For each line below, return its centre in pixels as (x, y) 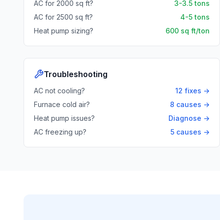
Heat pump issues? (64, 118)
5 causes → (190, 132)
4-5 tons (195, 17)
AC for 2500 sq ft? (63, 17)
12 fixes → (192, 91)
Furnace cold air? (62, 104)
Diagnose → (189, 118)
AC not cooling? (59, 91)
